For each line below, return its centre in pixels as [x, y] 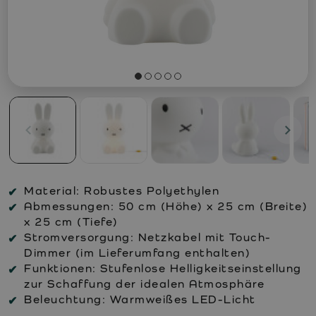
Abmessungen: [69, 206]
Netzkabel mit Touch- [203, 237]
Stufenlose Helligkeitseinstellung [199, 268]
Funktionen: [60, 268]
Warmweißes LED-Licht [181, 299]
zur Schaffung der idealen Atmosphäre [144, 284]
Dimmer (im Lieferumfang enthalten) [137, 253]
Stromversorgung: [79, 237]
